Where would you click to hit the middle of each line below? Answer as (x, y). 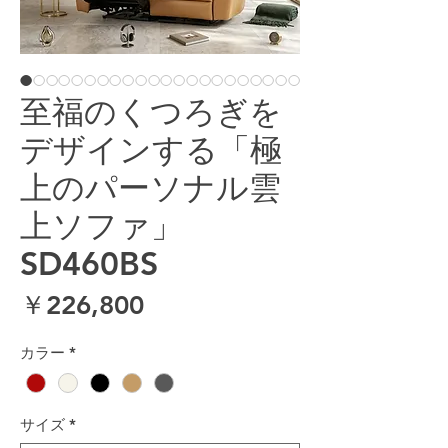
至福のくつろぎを (151, 110)
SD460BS (89, 262)
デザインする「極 (151, 148)
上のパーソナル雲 (150, 186)
